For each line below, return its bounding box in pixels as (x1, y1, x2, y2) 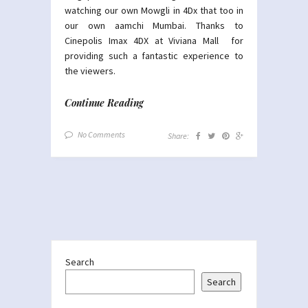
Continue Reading (65, 96, 144, 109)
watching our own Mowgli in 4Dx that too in (65, 3, 243, 16)
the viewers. (65, 64, 115, 77)
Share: (168, 130, 189, 141)
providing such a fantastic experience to (65, 49, 243, 62)
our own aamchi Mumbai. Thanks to (65, 19, 243, 32)
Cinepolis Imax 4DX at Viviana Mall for (65, 34, 243, 47)
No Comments (78, 129, 125, 140)
